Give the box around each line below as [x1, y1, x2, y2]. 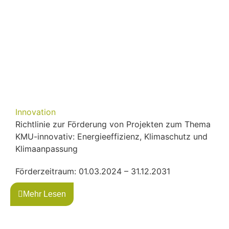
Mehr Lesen [23, 189, 66, 198]
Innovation [15, 106, 56, 117]
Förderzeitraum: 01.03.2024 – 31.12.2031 [15, 166, 170, 176]
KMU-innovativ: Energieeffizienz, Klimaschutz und [15, 131, 208, 142]
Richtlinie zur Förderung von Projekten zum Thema [15, 119, 211, 129]
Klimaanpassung [15, 143, 78, 154]
